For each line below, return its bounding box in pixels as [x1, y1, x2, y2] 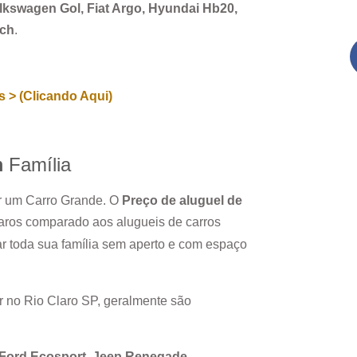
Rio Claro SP [24, 293, 97, 308]
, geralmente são [97, 293, 191, 308]
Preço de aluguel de [122, 194, 242, 208]
